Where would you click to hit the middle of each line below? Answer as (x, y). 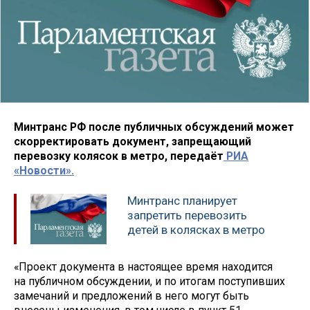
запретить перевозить (187, 216)
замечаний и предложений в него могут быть (131, 296)
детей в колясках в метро (196, 230)
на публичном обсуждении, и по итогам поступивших (149, 281)
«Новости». (44, 170)
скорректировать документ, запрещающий (133, 141)
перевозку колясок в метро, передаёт (119, 156)
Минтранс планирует (182, 201)
